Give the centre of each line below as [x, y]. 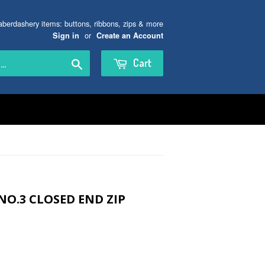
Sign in [66, 35]
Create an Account [130, 35]
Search [96, 62]
